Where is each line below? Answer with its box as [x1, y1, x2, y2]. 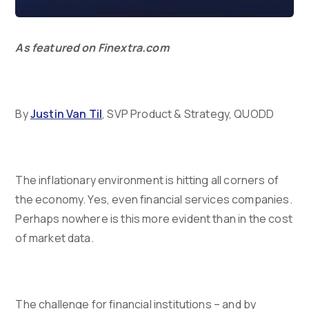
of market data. [15, 230, 96, 246]
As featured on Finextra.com [15, 40, 169, 56]
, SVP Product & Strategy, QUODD [102, 106, 275, 122]
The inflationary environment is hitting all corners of [15, 172, 279, 188]
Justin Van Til [30, 106, 103, 122]
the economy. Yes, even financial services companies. [15, 192, 292, 208]
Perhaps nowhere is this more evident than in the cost [15, 211, 292, 227]
